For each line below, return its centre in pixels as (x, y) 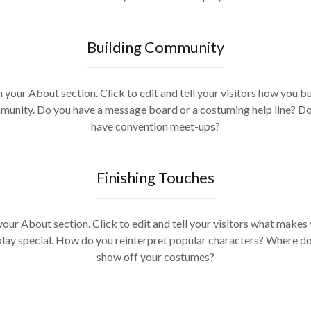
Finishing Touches (155, 177)
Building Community (155, 47)
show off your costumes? (155, 257)
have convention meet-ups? (155, 126)
